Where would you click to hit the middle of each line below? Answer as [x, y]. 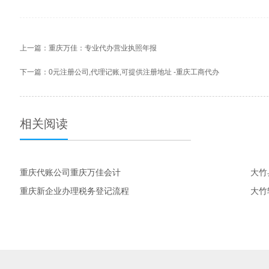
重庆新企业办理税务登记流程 [74, 191]
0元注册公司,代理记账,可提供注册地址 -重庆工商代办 [134, 72]
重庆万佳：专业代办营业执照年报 [102, 48]
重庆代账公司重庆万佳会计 [70, 173]
